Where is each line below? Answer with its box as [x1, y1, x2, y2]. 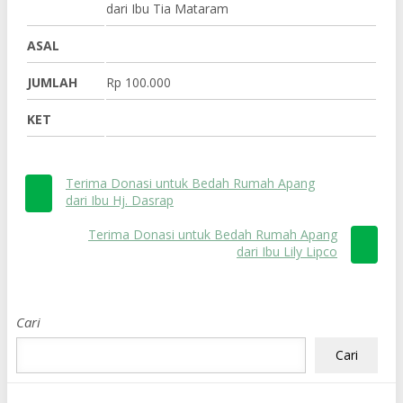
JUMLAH [27, 74, 77, 91]
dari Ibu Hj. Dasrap [66, 192, 174, 209]
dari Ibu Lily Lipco [237, 243, 337, 260]
